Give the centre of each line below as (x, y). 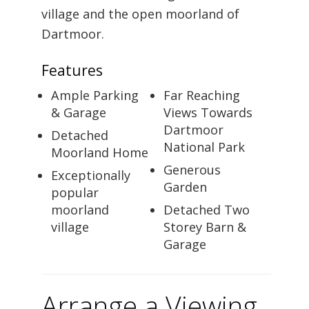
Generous (192, 169)
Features (72, 70)
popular (75, 192)
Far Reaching (202, 95)
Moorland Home (100, 152)
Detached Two (207, 209)
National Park (205, 147)
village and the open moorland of (140, 13)
